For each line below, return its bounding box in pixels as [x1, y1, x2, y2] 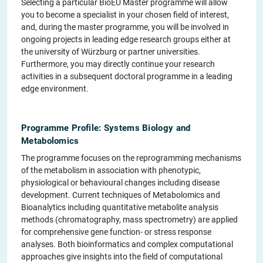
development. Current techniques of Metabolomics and [21, 190, 220, 200]
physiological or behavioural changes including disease [21, 178, 220, 188]
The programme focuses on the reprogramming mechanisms [21, 153, 241, 163]
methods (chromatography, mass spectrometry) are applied [21, 215, 238, 225]
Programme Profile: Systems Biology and [21, 123, 191, 134]
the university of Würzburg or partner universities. [21, 47, 200, 57]
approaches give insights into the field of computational [21, 252, 222, 262]
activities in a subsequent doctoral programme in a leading [21, 72, 232, 82]
